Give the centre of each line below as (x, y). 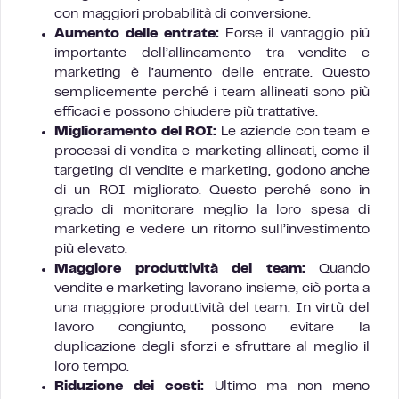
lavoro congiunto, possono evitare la (212, 328)
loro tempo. (92, 367)
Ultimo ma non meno (287, 387)
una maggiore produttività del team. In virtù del (212, 308)
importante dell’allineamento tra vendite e (212, 53)
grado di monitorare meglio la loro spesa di (212, 210)
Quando (337, 269)
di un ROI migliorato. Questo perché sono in (212, 191)
